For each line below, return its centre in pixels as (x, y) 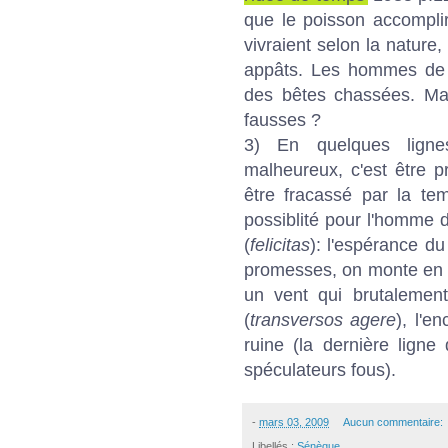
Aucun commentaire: (394, 421)
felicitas (280, 244)
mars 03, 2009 (294, 421)
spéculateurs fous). (320, 369)
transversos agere (323, 319)
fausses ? (282, 119)
